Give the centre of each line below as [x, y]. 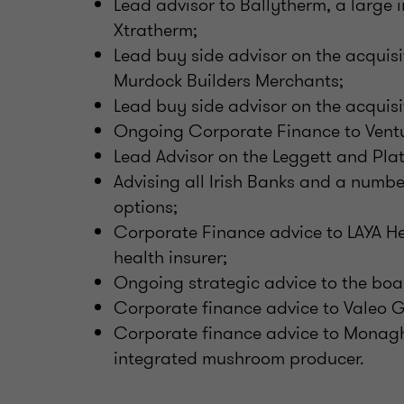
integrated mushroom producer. [239, 358]
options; [146, 207]
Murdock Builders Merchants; [229, 80]
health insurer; [170, 257]
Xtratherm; [156, 30]
